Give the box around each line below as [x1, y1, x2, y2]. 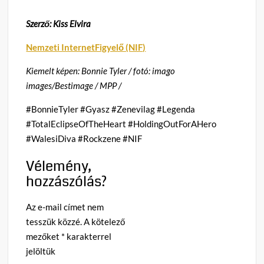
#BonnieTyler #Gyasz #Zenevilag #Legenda [26, 103, 196, 114]
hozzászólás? [26, 171, 107, 192]
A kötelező [84, 216, 126, 227]
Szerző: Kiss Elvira [26, 18, 91, 29]
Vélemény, [26, 156, 92, 176]
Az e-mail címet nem [26, 201, 104, 212]
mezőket [26, 230, 62, 242]
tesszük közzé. [26, 216, 82, 227]
